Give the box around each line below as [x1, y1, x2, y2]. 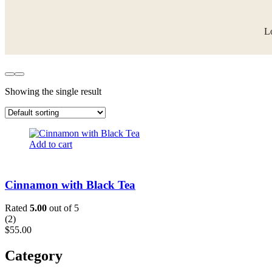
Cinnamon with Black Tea [5, 178, 135, 191]
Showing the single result [5, 86, 101, 97]
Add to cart [29, 138, 72, 149]
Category [5, 248, 63, 264]
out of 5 [47, 203, 79, 214]
